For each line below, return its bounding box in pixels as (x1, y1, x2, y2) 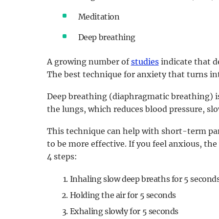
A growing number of (46, 56, 131, 66)
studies (131, 56, 159, 66)
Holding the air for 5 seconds (69, 190, 176, 200)
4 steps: (46, 152, 77, 162)
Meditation (78, 11, 120, 22)
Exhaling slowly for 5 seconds (69, 206, 178, 216)
